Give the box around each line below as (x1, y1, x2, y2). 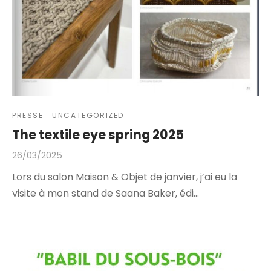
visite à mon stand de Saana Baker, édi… (12, 186, 199, 200)
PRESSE (12, 109, 44, 120)
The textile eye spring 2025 (12, 125, 184, 143)
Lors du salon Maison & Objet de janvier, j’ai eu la (12, 169, 237, 184)
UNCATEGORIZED (52, 109, 125, 120)
